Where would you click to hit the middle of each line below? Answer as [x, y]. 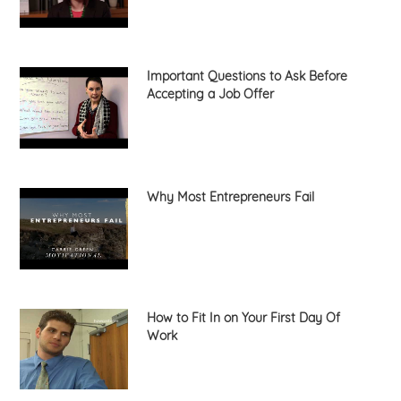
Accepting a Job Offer [210, 94]
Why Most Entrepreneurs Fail [230, 196]
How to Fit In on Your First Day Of [243, 317]
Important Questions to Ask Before [247, 77]
